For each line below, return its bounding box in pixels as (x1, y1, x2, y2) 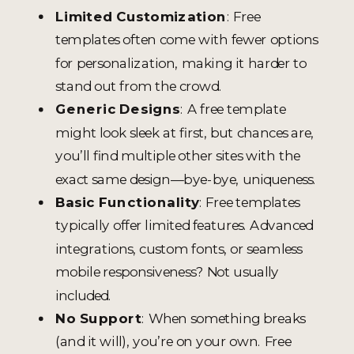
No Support (55, 309, 142, 326)
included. (55, 286, 112, 303)
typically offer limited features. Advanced (55, 217, 314, 234)
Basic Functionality (55, 193, 199, 210)
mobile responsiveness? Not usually (55, 263, 279, 281)
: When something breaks (141, 309, 306, 326)
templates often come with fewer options (55, 31, 318, 48)
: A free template (180, 100, 286, 118)
